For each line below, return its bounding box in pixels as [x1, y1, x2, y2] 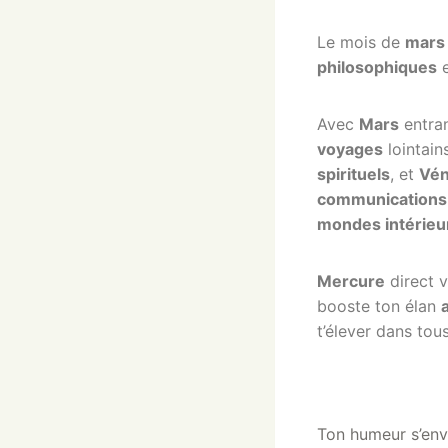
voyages [317, 139, 383, 160]
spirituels [317, 164, 390, 185]
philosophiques [317, 57, 437, 78]
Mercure [317, 271, 385, 292]
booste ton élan [317, 296, 441, 317]
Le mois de [317, 32, 405, 53]
